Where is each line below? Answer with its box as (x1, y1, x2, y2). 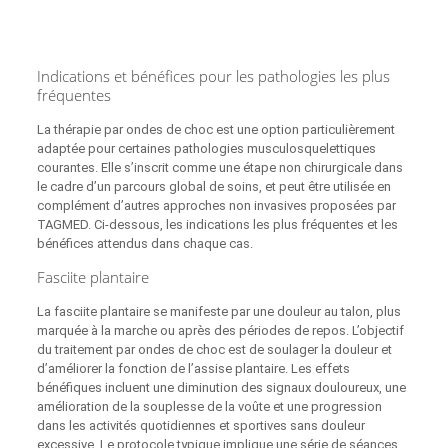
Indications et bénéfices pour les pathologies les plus (36, 66, 390, 87)
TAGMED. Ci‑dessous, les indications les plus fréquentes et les (36, 217, 398, 233)
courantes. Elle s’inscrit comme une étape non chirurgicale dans (36, 160, 403, 176)
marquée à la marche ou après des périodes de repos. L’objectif (36, 323, 404, 339)
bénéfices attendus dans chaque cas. (36, 236, 253, 252)
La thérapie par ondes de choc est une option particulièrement (36, 122, 395, 138)
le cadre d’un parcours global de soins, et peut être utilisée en (36, 179, 391, 195)
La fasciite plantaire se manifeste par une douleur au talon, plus (36, 304, 401, 320)
